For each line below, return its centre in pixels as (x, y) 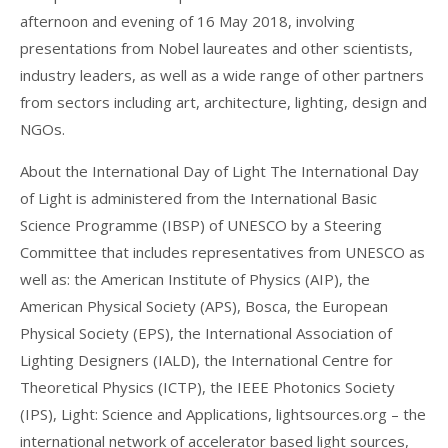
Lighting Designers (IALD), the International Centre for (206, 360)
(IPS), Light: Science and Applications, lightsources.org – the (223, 414)
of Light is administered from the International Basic (198, 198)
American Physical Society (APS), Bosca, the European (204, 306)
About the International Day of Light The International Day (219, 171)
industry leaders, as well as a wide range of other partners (222, 75)
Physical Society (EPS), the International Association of (206, 333)
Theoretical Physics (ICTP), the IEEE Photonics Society (207, 387)
